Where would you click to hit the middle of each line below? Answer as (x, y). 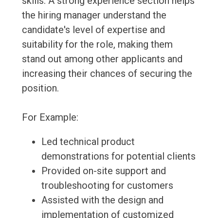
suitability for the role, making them (97, 45)
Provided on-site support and (103, 171)
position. (40, 88)
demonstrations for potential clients (118, 156)
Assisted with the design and (102, 200)
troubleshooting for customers (107, 186)
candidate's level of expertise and (93, 30)
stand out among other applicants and (102, 59)
